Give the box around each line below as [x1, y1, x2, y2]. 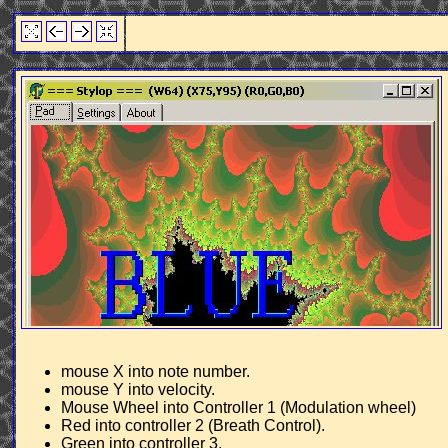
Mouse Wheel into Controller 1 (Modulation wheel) [61, 398, 417, 416]
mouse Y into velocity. [61, 380, 216, 398]
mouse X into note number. [61, 362, 251, 380]
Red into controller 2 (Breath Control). [61, 416, 326, 434]
